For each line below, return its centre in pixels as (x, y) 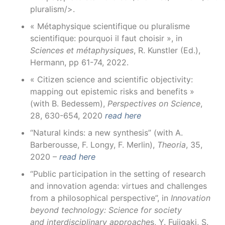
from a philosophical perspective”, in (100, 198)
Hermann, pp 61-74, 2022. (79, 62)
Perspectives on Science (154, 103)
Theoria (172, 145)
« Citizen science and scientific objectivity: (111, 79)
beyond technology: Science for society (106, 210)
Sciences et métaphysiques (82, 50)
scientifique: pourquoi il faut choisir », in (106, 38)
